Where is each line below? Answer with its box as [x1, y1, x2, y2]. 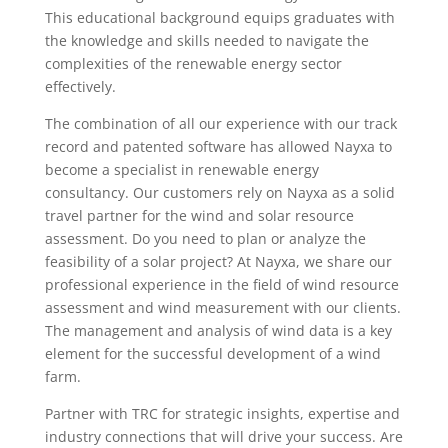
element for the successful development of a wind [44, 344, 381, 363]
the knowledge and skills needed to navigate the [44, 31, 369, 50]
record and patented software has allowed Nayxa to [44, 137, 392, 156]
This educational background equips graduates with [44, 8, 395, 27]
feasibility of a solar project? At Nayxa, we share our [44, 252, 392, 271]
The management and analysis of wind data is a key [44, 321, 392, 340]
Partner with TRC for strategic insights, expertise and [44, 404, 400, 423]
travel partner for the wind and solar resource [44, 206, 354, 225]
